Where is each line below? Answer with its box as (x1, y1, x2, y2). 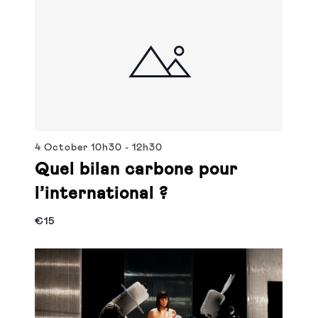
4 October (35, 142, 92, 153)
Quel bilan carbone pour (35, 160, 238, 178)
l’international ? (35, 185, 169, 202)
